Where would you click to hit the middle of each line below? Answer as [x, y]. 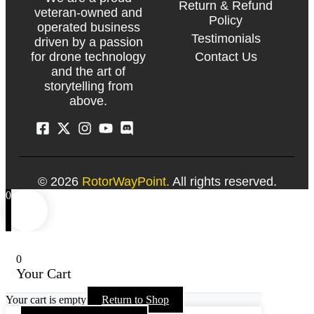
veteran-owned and [88, 13]
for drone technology [88, 57]
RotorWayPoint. [125, 182]
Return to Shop [135, 300]
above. [88, 101]
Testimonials [226, 39]
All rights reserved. [223, 182]
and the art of [88, 72]
